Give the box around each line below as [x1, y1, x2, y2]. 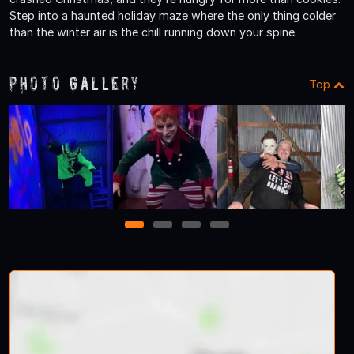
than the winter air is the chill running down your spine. [9, 25, 297, 40]
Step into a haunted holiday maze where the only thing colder [9, 9, 336, 23]
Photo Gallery [9, 73, 141, 95]
